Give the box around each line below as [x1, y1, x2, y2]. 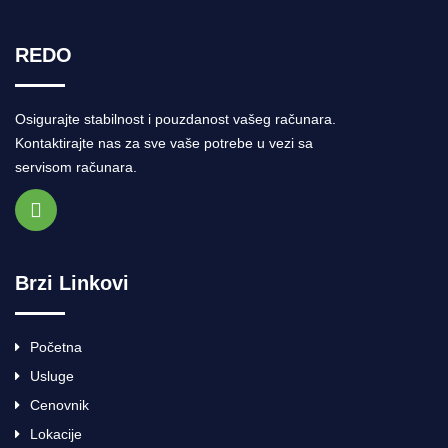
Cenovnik [30, 396, 89, 413]
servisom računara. [15, 158, 137, 175]
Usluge [30, 367, 74, 384]
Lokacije [30, 425, 82, 442]
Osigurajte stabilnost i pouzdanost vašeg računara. [15, 110, 336, 127]
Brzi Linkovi [15, 271, 129, 294]
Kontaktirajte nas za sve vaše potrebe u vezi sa [15, 134, 313, 151]
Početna [30, 338, 82, 355]
